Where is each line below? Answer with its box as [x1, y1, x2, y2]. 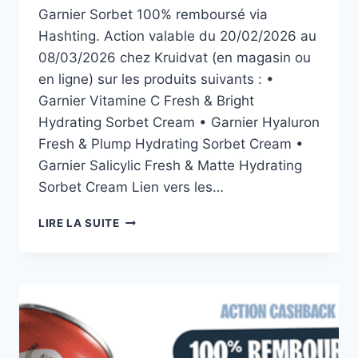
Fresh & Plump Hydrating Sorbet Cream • [38, 135, 304, 152]
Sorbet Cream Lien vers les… [38, 178, 224, 195]
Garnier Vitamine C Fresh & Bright [38, 92, 254, 109]
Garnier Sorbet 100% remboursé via [38, 6, 268, 22]
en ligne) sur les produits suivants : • [38, 70, 274, 87]
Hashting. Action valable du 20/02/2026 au [38, 27, 316, 44]
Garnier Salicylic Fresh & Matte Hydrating [38, 157, 302, 173]
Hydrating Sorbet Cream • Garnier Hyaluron [38, 113, 320, 130]
